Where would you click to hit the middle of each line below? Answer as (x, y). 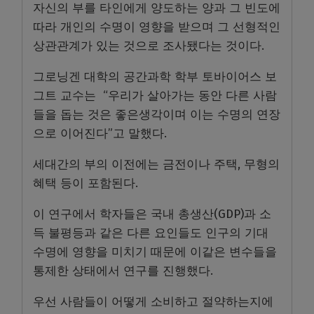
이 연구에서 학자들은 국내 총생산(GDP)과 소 (152, 214)
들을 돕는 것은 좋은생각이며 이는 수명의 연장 (157, 115)
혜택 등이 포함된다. (86, 184)
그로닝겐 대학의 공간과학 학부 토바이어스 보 (155, 77)
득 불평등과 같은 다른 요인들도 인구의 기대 (151, 233)
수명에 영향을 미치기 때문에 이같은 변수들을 (155, 252)
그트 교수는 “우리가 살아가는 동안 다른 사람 (155, 96)
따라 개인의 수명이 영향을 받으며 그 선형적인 (157, 27)
